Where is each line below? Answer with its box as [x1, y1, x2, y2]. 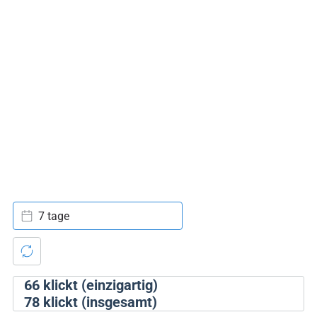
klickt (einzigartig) [39, 277, 158, 294]
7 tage [38, 209, 69, 223]
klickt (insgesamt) [39, 294, 157, 311]
